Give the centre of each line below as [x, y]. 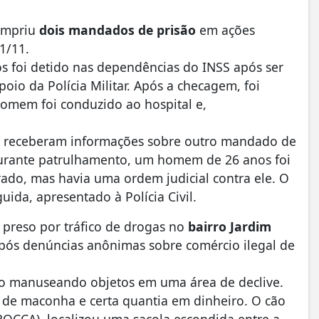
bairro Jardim [230, 226]
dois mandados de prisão [117, 30]
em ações [225, 30]
